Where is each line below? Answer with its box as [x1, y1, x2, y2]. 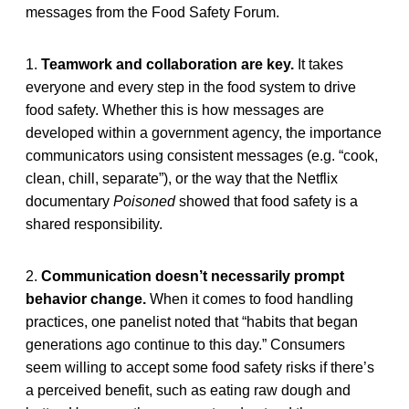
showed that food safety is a [175, 193, 358, 209]
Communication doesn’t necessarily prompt [41, 267, 344, 284]
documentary [26, 193, 113, 209]
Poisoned [113, 193, 175, 209]
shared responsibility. [26, 215, 163, 232]
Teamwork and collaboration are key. [41, 56, 294, 72]
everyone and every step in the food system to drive [26, 79, 356, 95]
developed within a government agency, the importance [26, 124, 382, 141]
